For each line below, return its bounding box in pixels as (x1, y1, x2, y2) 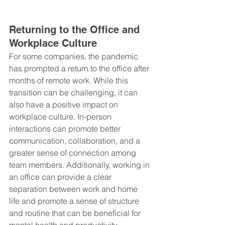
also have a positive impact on (9, 99, 120, 109)
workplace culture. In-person (9, 111, 114, 122)
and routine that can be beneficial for (9, 207, 143, 218)
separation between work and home (9, 183, 140, 194)
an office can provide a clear (9, 171, 114, 182)
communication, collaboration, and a (9, 135, 142, 146)
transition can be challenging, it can (9, 87, 140, 97)
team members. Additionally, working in (9, 159, 152, 170)
